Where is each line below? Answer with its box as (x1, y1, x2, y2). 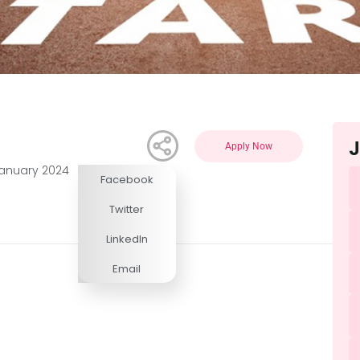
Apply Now (224, 141, 272, 153)
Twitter (109, 202, 145, 218)
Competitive (96, 182, 171, 199)
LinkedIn (105, 231, 148, 247)
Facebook (100, 172, 153, 188)
